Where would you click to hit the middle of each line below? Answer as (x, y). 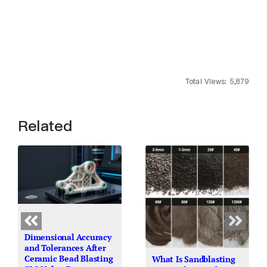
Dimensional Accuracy (68, 237)
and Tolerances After (65, 248)
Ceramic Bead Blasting (69, 259)
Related (45, 126)
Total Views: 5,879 (217, 82)
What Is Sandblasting (193, 259)
